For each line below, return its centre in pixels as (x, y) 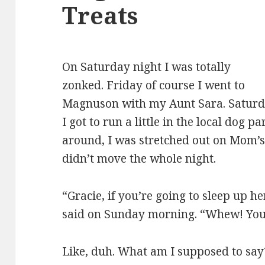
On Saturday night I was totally (147, 67)
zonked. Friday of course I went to (154, 85)
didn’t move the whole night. (139, 159)
